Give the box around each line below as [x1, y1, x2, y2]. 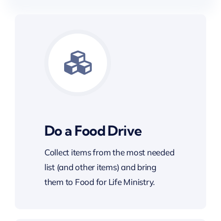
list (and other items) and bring [44, 162, 156, 173]
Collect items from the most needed [44, 147, 175, 158]
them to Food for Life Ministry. [44, 177, 155, 187]
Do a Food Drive [44, 122, 142, 140]
